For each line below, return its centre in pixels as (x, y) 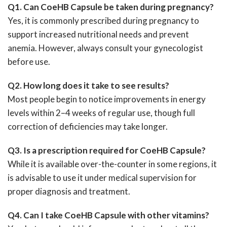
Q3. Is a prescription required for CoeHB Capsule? (107, 150)
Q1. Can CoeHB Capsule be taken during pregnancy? (111, 7)
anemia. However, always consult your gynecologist (105, 48)
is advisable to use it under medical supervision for (102, 178)
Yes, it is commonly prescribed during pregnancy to (103, 21)
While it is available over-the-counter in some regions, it (112, 164)
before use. (29, 62)
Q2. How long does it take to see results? (88, 85)
